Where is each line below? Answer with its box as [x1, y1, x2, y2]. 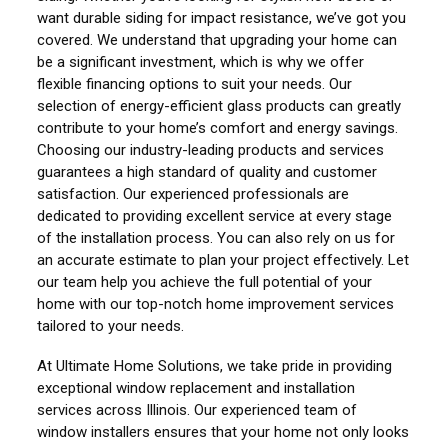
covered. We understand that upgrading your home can [37, 30, 398, 49]
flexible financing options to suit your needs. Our [37, 74, 353, 93]
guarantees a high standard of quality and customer [37, 162, 378, 181]
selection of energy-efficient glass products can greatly [37, 96, 402, 115]
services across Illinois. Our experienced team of [37, 401, 358, 420]
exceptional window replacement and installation [37, 379, 356, 398]
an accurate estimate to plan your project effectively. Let [37, 250, 410, 269]
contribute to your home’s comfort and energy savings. [37, 118, 399, 137]
